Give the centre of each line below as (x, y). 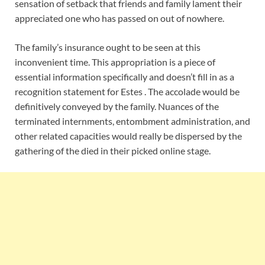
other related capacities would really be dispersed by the (128, 135)
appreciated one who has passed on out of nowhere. (119, 18)
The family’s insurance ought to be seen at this (108, 47)
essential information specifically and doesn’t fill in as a (125, 76)
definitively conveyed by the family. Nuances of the (117, 106)
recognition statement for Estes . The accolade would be (127, 91)
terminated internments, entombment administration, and (132, 121)
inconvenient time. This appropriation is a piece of (115, 62)
